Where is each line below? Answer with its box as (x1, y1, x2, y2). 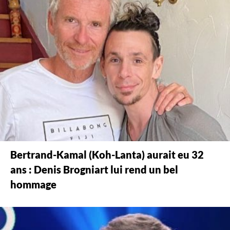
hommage (10, 179, 56, 191)
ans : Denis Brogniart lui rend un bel (10, 164, 178, 176)
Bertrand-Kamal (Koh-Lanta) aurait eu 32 (10, 149, 204, 161)
